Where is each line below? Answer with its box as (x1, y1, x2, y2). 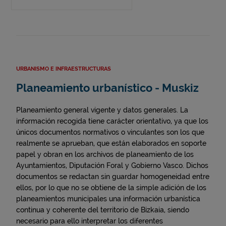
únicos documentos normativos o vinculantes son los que (16, 128, 204, 137)
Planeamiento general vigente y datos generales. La (16, 106, 188, 115)
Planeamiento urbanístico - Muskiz (16, 82, 199, 95)
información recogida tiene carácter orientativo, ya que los (16, 117, 208, 126)
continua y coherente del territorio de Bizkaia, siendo (16, 206, 189, 214)
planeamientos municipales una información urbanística (16, 195, 200, 203)
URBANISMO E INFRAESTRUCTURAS (16, 66, 111, 73)
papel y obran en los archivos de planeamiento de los (16, 150, 194, 159)
